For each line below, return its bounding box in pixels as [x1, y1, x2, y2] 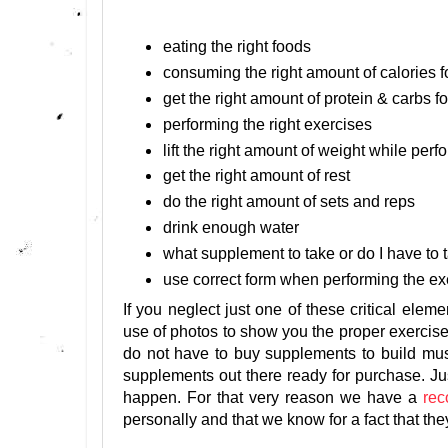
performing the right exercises [162, 115, 376, 133]
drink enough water [162, 219, 299, 237]
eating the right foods [162, 37, 311, 55]
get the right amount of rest [162, 167, 350, 185]
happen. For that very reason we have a [123, 389, 424, 407]
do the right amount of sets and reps [162, 193, 415, 211]
